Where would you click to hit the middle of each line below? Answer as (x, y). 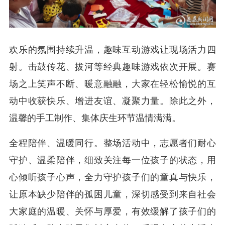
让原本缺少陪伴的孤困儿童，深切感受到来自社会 (113, 195)
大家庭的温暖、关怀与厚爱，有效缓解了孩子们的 (113, 212)
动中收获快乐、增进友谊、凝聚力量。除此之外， (113, 101)
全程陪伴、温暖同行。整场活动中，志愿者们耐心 (113, 143)
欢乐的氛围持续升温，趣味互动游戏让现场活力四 (113, 50)
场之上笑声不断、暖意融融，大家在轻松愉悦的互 (113, 84)
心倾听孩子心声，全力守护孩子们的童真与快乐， (113, 178)
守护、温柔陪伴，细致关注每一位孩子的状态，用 (113, 160)
